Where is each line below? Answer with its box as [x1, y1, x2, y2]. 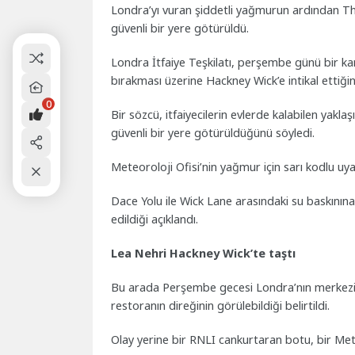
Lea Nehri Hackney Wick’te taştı [111, 246, 296, 261]
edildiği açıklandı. [111, 212, 199, 227]
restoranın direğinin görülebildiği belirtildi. [111, 298, 330, 314]
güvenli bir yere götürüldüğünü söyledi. [111, 125, 315, 141]
